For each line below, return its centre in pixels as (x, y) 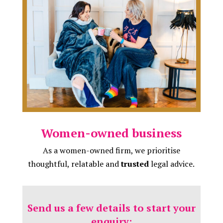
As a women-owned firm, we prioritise (111, 150)
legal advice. (172, 164)
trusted (135, 164)
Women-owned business (111, 133)
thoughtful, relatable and (75, 164)
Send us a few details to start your (111, 208)
